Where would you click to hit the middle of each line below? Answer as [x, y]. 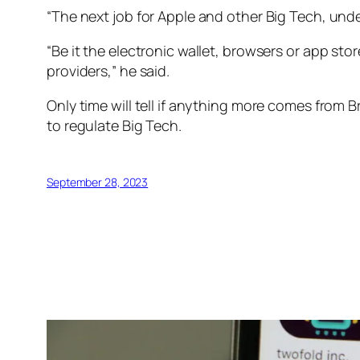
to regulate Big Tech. [114, 125]
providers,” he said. [108, 70]
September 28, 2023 [98, 182]
